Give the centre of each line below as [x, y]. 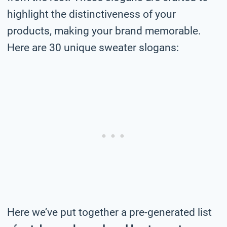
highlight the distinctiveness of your [91, 14]
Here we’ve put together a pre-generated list [109, 212]
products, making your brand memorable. [104, 31]
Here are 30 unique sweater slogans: [93, 47]
